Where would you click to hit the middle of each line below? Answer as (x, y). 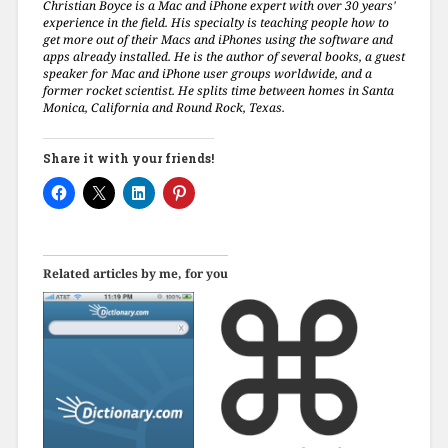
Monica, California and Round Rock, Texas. (163, 107)
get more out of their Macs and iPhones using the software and (217, 39)
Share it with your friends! (128, 157)
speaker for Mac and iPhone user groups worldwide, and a (207, 73)
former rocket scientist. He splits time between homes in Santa (218, 90)
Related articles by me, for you (135, 273)
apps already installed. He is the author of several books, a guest (223, 56)
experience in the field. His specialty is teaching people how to (215, 22)
